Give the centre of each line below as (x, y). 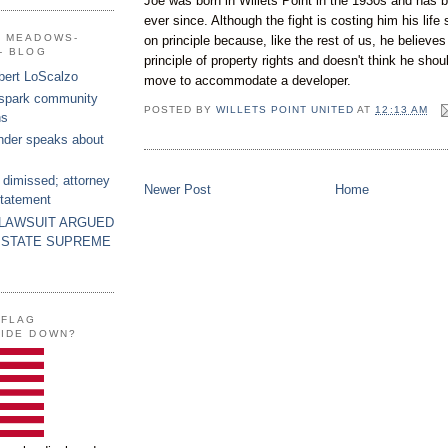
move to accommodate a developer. (247, 80)
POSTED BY (180, 110)
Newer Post (177, 190)
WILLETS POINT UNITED (285, 110)
